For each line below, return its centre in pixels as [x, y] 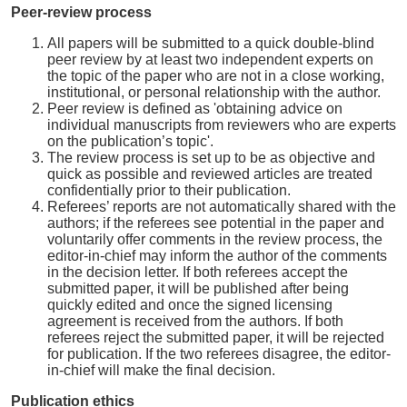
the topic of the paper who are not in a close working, [216, 76]
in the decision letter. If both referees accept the [198, 272]
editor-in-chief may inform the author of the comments [217, 256]
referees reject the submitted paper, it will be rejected [216, 338]
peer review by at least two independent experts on [210, 60]
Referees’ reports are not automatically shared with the [222, 207]
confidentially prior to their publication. [169, 190]
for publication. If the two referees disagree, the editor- [219, 354]
